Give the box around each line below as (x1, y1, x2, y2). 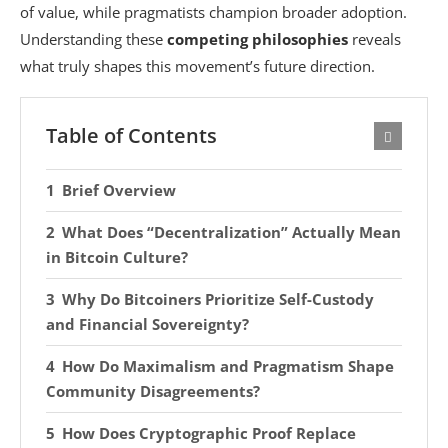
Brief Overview (62, 180, 176, 201)
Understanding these (20, 29, 167, 50)
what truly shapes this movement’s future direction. (20, 56, 375, 77)
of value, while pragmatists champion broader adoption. (20, 2, 407, 23)
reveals (348, 29, 401, 50)
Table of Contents (46, 122, 217, 150)
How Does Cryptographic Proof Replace (62, 423, 356, 444)
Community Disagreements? (46, 381, 260, 402)
